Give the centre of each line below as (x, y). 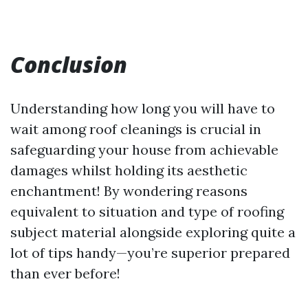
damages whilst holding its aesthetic (129, 170)
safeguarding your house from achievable (144, 149)
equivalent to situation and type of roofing (147, 211)
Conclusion (69, 64)
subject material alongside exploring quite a (153, 232)
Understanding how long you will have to (143, 108)
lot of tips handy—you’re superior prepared (150, 252)
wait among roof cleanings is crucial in (136, 129)
